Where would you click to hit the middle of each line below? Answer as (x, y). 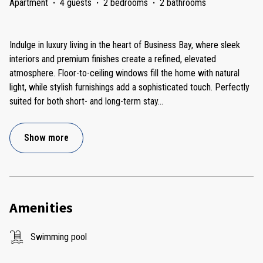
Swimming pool (59, 237)
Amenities (41, 207)
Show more (46, 137)
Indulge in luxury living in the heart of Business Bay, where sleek (125, 45)
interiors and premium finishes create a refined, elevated (113, 59)
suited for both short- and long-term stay (84, 101)
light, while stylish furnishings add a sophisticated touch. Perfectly (129, 87)
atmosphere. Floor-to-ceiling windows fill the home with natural (124, 73)
